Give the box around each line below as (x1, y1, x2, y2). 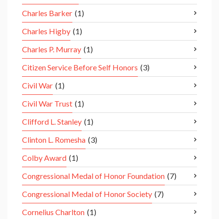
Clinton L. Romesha (22, 135, 86, 145)
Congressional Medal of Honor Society (22, 189, 152, 199)
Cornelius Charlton (22, 207, 85, 217)
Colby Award (22, 153, 66, 163)
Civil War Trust (22, 99, 72, 109)
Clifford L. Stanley (22, 117, 82, 127)
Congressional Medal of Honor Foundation (22, 171, 165, 181)
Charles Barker (22, 8, 72, 18)
